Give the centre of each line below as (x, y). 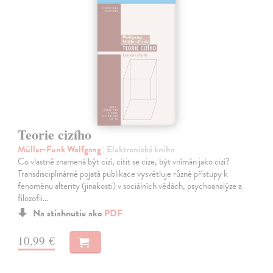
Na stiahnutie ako (69, 213)
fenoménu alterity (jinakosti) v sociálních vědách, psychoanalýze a (130, 186)
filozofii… (33, 198)
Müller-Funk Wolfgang (61, 149)
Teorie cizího (55, 134)
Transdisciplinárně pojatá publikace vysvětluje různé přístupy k (123, 173)
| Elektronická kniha (139, 149)
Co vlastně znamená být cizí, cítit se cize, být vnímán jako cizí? (124, 161)
